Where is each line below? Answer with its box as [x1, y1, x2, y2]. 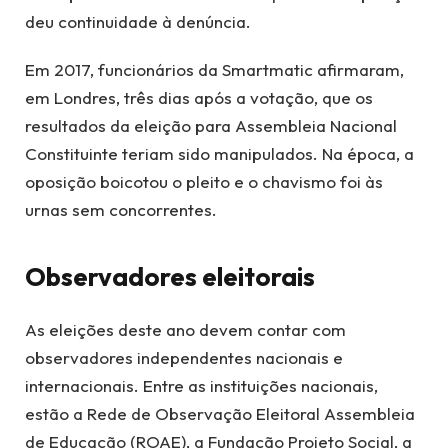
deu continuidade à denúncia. [25, 10, 251, 32]
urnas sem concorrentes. [25, 199, 217, 221]
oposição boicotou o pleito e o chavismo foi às [25, 171, 383, 193]
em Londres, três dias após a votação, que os [25, 87, 373, 109]
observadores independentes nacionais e [25, 346, 343, 368]
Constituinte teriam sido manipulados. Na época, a [25, 143, 414, 165]
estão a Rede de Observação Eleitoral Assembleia [25, 402, 415, 424]
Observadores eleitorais [25, 260, 315, 294]
